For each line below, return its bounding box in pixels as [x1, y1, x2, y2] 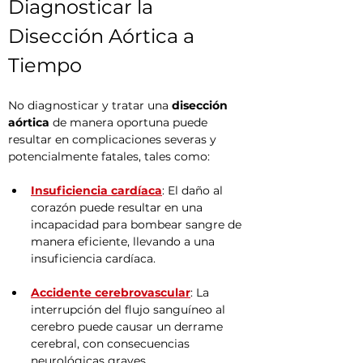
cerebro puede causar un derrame [31, 319, 226, 334]
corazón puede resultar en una [31, 200, 206, 215]
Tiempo [8, 53, 82, 77]
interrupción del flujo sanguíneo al [31, 302, 228, 317]
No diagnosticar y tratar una [8, 98, 172, 113]
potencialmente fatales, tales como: [8, 149, 210, 164]
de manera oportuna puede [49, 115, 211, 130]
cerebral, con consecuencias [31, 336, 193, 351]
